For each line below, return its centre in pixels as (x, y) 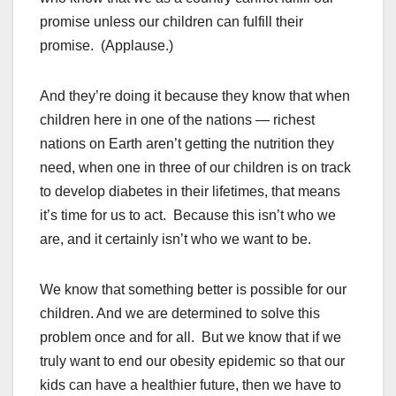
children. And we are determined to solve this (180, 314)
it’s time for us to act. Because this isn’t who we (188, 216)
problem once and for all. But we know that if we (190, 338)
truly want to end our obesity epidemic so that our (192, 362)
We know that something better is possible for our (193, 290)
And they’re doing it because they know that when (195, 96)
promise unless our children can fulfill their (171, 22)
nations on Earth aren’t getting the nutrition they (187, 144)
